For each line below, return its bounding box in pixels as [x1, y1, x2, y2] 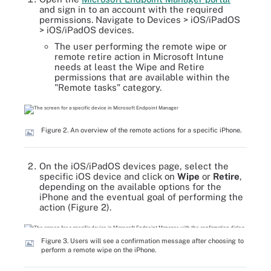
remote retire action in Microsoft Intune [54, 51, 224, 62]
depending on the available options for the [39, 181, 221, 192]
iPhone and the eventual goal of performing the [39, 192, 243, 202]
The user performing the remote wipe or [54, 41, 227, 51]
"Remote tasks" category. [54, 82, 162, 93]
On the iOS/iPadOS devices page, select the [39, 161, 229, 171]
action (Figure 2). [39, 202, 111, 212]
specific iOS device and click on [39, 171, 177, 181]
